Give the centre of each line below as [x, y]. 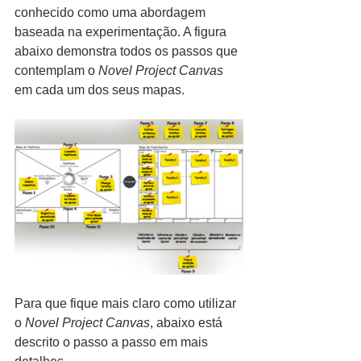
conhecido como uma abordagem [112, 13]
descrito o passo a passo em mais [113, 342]
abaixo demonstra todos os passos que [128, 52]
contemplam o [56, 71]
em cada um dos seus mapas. [100, 90]
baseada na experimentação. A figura [122, 32]
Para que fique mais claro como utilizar [127, 304]
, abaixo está [188, 323]
